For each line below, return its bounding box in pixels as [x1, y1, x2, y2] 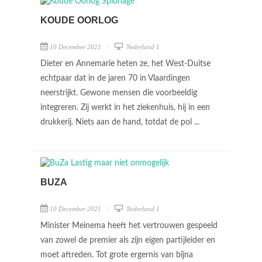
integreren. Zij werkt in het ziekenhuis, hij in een [40, 104, 210, 112]
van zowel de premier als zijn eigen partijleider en [40, 236, 215, 244]
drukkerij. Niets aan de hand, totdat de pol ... [40, 118, 202, 126]
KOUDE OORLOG [40, 15, 118, 25]
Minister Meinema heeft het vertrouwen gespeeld [40, 222, 218, 230]
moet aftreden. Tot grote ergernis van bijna [40, 251, 193, 259]
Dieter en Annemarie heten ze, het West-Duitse [40, 60, 211, 68]
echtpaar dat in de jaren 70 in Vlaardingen [40, 74, 190, 82]
